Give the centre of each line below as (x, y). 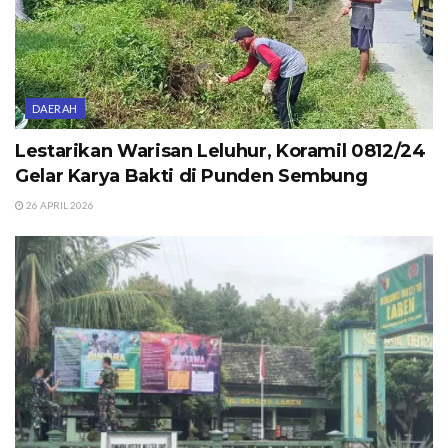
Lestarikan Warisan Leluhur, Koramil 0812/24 (220, 150)
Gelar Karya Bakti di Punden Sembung (191, 175)
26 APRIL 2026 (59, 204)
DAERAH (55, 108)
